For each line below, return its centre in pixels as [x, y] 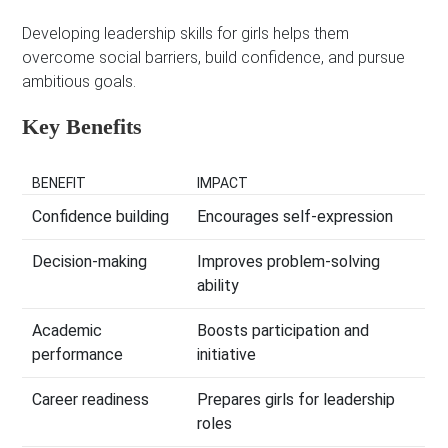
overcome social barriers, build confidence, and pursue [214, 58]
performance [78, 355]
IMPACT [223, 183]
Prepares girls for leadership [296, 400]
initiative [227, 355]
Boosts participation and [283, 331]
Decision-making [90, 262]
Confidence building [101, 217]
